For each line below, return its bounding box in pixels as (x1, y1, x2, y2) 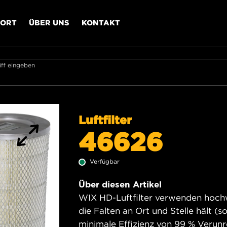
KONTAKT (82, 18, 120, 27)
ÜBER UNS (29, 18, 69, 27)
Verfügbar (90, 158, 120, 165)
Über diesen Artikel (79, 179, 162, 190)
